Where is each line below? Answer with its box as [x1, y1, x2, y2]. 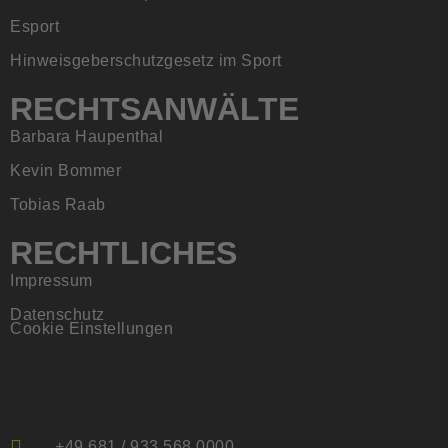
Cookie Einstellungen [10, 319, 173, 337]
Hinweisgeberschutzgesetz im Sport [10, 51, 282, 69]
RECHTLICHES [10, 234, 237, 271]
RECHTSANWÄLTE [10, 90, 299, 127]
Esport [10, 17, 59, 35]
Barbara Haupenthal [10, 127, 163, 145]
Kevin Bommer [10, 161, 121, 179]
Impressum [10, 271, 93, 289]
